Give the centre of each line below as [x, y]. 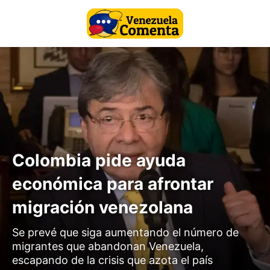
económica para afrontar [113, 184]
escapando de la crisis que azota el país [112, 260]
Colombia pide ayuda [99, 160]
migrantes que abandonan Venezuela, [108, 246]
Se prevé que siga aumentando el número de [125, 232]
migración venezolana [102, 207]
